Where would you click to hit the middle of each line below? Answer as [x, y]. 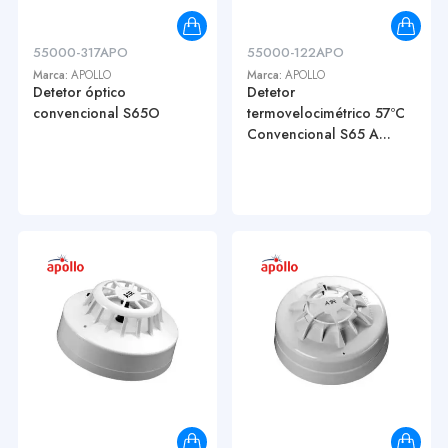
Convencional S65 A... [318, 134]
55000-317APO [80, 53]
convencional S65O [96, 113]
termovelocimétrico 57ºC [325, 113]
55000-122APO [295, 53]
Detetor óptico [79, 92]
